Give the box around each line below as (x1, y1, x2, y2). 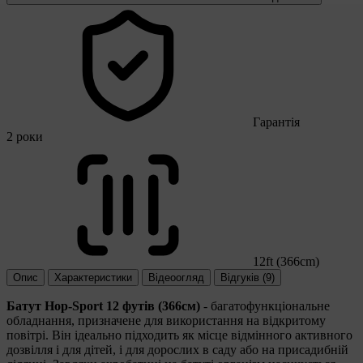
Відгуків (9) (220, 271, 275, 284)
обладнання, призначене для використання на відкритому (6, 313, 326, 327)
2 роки (6, 129, 43, 143)
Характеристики (54, 271, 132, 284)
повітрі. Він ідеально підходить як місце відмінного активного (6, 327, 352, 342)
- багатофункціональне (200, 298, 330, 313)
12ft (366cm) (253, 254, 319, 268)
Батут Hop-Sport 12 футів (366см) (6, 298, 200, 313)
